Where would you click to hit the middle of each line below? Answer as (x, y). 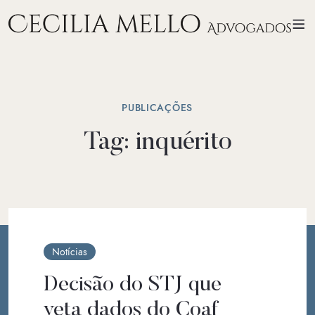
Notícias (70, 252)
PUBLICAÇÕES (157, 108)
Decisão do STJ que (133, 285)
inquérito (184, 143)
